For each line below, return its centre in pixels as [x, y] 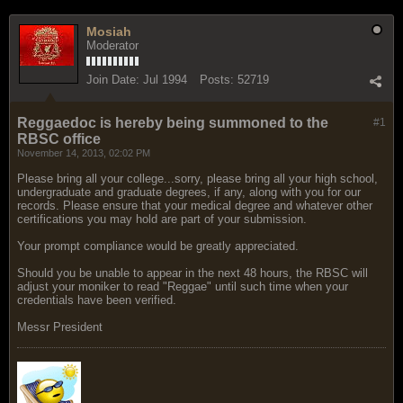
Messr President [60, 327]
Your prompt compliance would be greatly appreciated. [158, 246]
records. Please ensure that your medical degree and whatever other [195, 205]
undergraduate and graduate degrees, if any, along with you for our [189, 192]
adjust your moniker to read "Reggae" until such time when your [183, 286]
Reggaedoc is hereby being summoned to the [173, 122]
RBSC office [59, 139]
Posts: [217, 79]
